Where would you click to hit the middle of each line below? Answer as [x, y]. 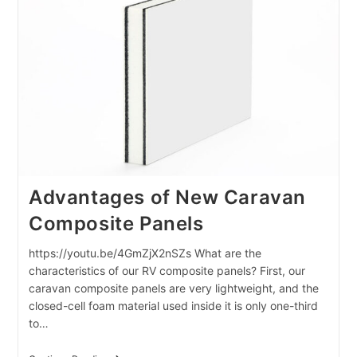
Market [126, 22]
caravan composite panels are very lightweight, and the [173, 288]
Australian [133, 9]
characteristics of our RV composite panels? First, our [167, 270]
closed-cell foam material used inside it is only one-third [173, 305]
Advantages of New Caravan [167, 197]
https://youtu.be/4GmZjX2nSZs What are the [145, 253]
